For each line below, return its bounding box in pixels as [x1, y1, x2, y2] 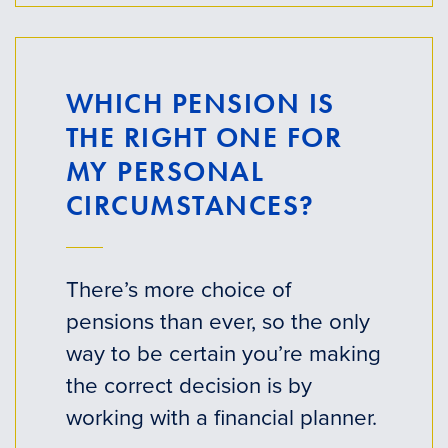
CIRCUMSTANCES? [65, 188, 315, 224]
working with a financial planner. [65, 400, 377, 432]
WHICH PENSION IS [65, 86, 335, 122]
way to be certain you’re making [65, 336, 381, 368]
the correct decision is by [65, 368, 312, 400]
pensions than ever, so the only [65, 304, 370, 336]
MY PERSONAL [65, 154, 265, 190]
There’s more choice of [65, 272, 291, 304]
